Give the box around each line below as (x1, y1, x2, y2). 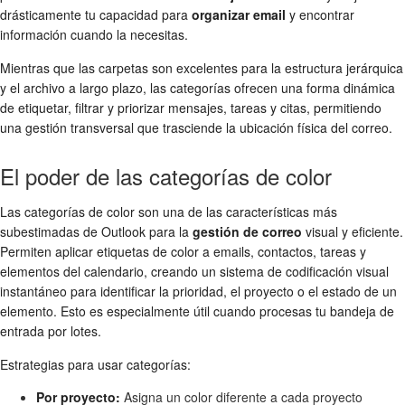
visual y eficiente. (302, 222, 403, 241)
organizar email (192, 5, 286, 24)
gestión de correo (193, 222, 302, 241)
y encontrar (286, 5, 354, 24)
